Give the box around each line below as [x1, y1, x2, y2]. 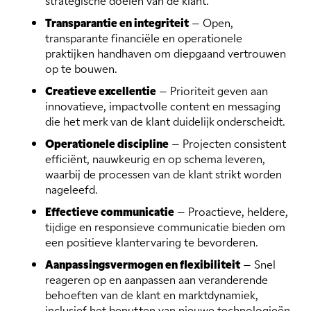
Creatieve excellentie [45, 82, 156, 99]
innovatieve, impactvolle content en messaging [45, 98, 280, 114]
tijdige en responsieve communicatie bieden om [45, 219, 285, 235]
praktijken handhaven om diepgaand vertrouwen [45, 45, 286, 61]
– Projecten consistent [169, 135, 286, 151]
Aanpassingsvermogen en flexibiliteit [45, 255, 240, 273]
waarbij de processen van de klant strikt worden [45, 166, 282, 182]
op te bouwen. [45, 60, 117, 76]
